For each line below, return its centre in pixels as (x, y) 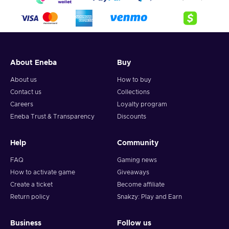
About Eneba (33, 63)
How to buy (134, 80)
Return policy (30, 197)
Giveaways (133, 173)
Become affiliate (141, 185)
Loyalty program (142, 105)
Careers (22, 105)
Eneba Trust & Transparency (52, 117)
